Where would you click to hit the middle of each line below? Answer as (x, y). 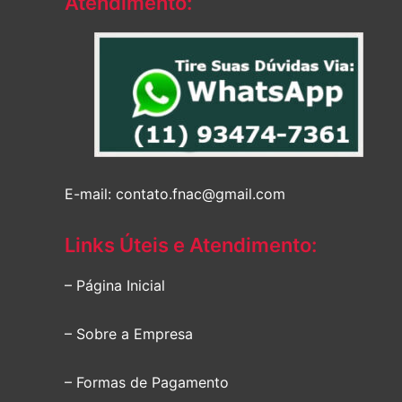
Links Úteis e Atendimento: (191, 245)
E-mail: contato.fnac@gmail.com (175, 193)
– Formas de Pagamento (147, 382)
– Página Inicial (115, 285)
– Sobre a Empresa (129, 333)
